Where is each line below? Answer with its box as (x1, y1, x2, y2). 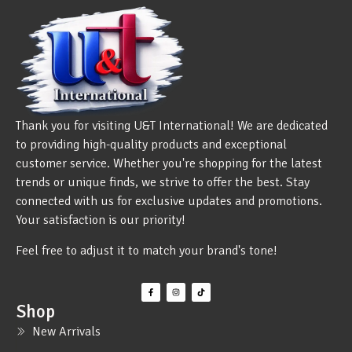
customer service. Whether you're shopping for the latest (16, 156, 322, 172)
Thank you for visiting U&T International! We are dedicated (16, 118, 328, 134)
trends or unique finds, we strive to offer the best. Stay (16, 174, 310, 191)
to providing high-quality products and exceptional (16, 137, 287, 153)
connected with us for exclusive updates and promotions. (16, 193, 322, 210)
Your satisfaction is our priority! (16, 212, 185, 229)
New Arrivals (32, 323, 101, 339)
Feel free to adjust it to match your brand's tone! (16, 242, 277, 258)
